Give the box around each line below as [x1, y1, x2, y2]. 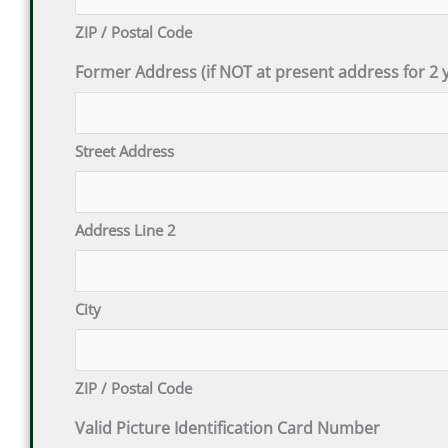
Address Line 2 [74, 220, 176, 240]
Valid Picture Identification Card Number [74, 417, 380, 439]
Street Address [74, 141, 174, 161]
